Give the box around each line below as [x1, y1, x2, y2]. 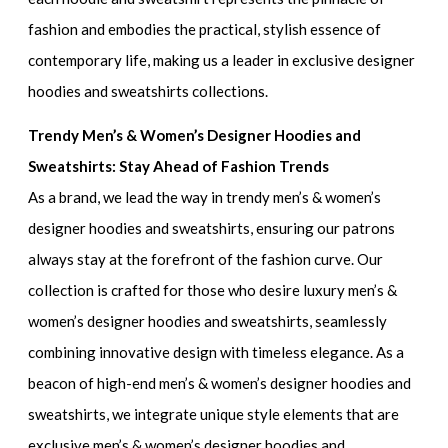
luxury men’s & [303, 281, 398, 300]
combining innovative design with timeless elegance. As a [28, 343, 405, 362]
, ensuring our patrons [250, 219, 396, 238]
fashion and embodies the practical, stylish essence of [28, 19, 382, 38]
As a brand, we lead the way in [28, 188, 227, 207]
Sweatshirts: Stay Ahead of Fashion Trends [28, 157, 330, 176]
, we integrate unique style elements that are [106, 405, 400, 424]
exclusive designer [292, 50, 416, 69]
